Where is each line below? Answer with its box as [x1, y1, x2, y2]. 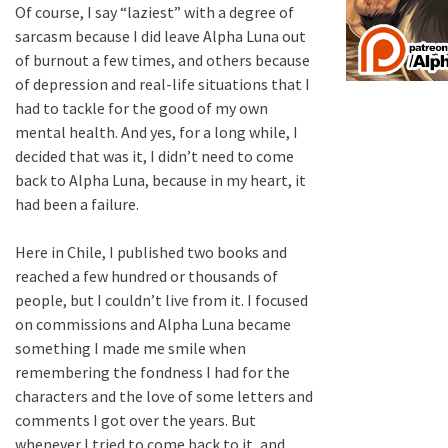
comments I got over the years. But [15, 410, 256, 431]
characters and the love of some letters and [15, 386, 313, 407]
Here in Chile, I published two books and [15, 242, 287, 263]
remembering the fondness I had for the [15, 362, 290, 383]
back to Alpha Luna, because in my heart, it [15, 170, 306, 191]
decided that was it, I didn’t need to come [15, 146, 294, 167]
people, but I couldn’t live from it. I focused [15, 290, 308, 311]
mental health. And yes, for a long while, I [15, 122, 298, 143]
